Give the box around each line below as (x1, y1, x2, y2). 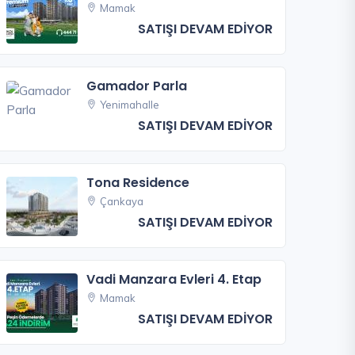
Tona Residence (86, 173, 190, 192)
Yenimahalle (100, 98, 160, 112)
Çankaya (100, 194, 144, 208)
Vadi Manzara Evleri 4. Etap (86, 269, 262, 288)
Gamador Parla (86, 77, 188, 96)
